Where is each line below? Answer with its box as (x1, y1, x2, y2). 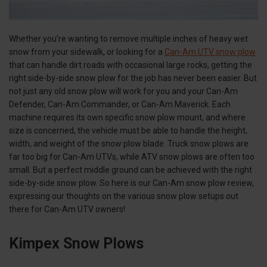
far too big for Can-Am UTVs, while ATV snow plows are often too (9, 152, 254, 162)
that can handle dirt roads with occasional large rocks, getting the (9, 60, 252, 70)
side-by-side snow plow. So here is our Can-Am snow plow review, (9, 178, 254, 188)
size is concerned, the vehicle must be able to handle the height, (9, 126, 247, 136)
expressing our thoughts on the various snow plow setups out (9, 191, 238, 201)
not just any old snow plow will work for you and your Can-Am (9, 86, 238, 97)
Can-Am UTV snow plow (164, 47, 256, 57)
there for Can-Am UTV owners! (9, 204, 125, 215)
